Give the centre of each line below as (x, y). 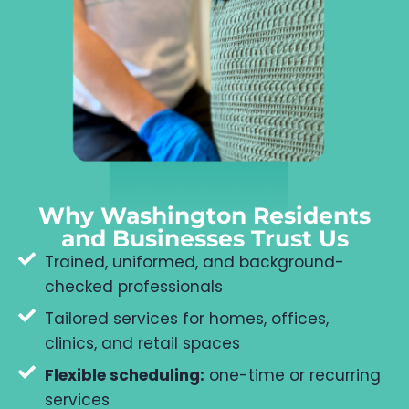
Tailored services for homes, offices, (186, 319)
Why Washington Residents (204, 216)
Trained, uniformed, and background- (194, 262)
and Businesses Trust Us (204, 239)
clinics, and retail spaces (142, 344)
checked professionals (133, 287)
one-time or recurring (292, 376)
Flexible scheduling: (124, 376)
